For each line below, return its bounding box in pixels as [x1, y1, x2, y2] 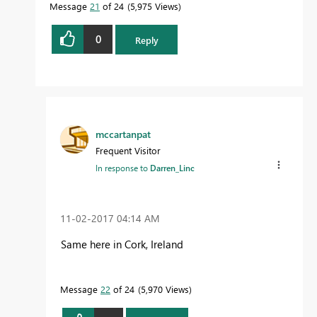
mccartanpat [96, 127, 151, 142]
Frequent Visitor [96, 144, 161, 157]
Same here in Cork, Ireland [61, 237, 183, 252]
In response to [96, 162, 150, 174]
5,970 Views [141, 283, 189, 296]
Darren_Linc [150, 162, 195, 174]
